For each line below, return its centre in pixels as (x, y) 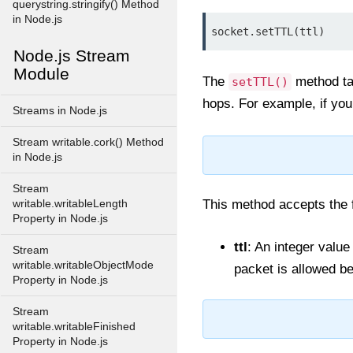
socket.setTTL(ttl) (268, 32)
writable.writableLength (70, 204)
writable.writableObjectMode (83, 265)
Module (41, 74)
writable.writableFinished (74, 327)
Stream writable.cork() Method (88, 142)
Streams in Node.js (60, 111)
